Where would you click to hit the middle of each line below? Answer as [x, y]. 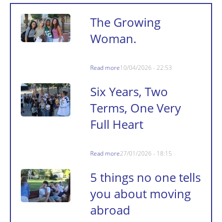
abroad [110, 210]
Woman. [113, 39]
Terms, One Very [136, 108]
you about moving [140, 194]
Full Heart [117, 124]
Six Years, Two [129, 92]
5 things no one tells [145, 177]
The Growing [125, 22]
